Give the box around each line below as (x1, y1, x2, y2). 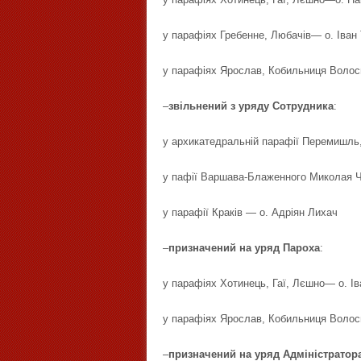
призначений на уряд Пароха (168, 242, 320, 254)
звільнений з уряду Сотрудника (168, 100, 334, 112)
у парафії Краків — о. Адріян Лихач (163, 206, 338, 218)
